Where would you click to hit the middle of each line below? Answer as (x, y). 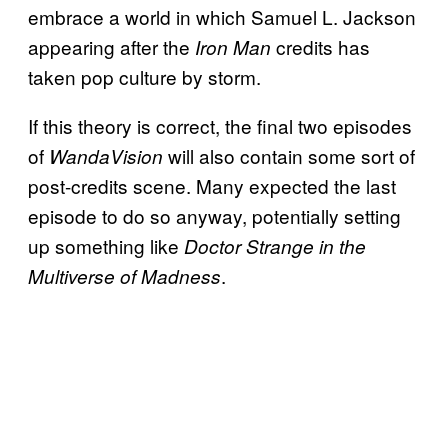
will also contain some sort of (289, 155)
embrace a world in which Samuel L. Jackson (222, 16)
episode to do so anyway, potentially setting (214, 215)
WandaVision (106, 155)
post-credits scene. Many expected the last (212, 185)
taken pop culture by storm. (144, 76)
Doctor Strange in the (275, 245)
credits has (320, 46)
